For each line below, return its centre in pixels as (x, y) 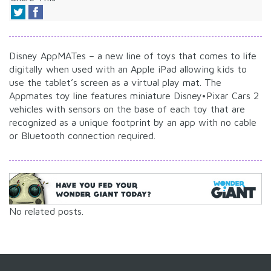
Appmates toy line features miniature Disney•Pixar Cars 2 (134, 96)
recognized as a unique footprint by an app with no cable (133, 122)
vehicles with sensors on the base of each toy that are (127, 109)
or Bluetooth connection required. (82, 136)
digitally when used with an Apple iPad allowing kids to (128, 69)
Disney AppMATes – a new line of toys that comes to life (133, 56)
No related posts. (46, 211)
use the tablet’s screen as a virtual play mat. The (115, 83)
